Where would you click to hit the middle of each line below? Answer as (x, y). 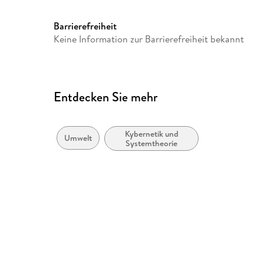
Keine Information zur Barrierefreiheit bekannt (149, 39)
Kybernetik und (151, 134)
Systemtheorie (152, 143)
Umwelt (78, 138)
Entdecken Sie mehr (106, 97)
